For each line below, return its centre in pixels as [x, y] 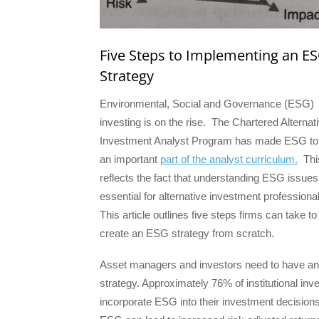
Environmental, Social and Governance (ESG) [207, 104]
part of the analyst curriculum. [229, 159]
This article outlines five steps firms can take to [208, 215]
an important [130, 159]
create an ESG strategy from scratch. [187, 234]
